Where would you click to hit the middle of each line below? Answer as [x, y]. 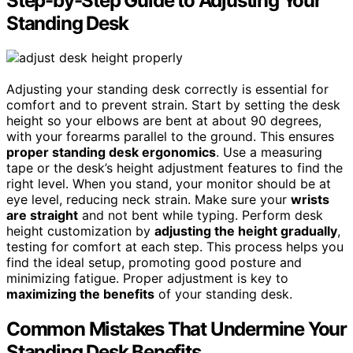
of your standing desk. [223, 294]
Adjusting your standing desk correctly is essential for [167, 89]
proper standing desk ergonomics [111, 152]
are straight [42, 216]
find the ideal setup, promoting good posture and [154, 263]
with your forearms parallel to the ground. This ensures [170, 137]
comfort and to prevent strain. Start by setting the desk [173, 105]
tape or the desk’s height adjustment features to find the [175, 168]
